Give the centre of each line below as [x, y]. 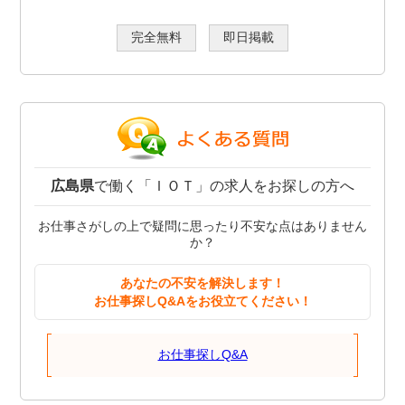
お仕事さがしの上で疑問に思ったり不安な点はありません [202, 226]
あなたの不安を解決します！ [202, 283]
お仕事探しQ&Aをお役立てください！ [202, 301]
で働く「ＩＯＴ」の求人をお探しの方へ [224, 186]
